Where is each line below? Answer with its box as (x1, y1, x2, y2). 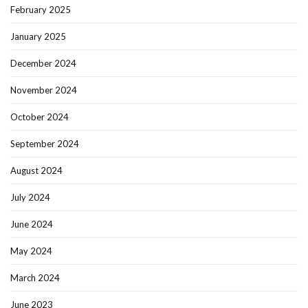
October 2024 (10, 111, 69, 123)
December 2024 (10, 58, 76, 69)
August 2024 (10, 165, 63, 177)
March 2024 (10, 272, 60, 284)
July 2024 (10, 192, 50, 203)
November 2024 (10, 85, 77, 96)
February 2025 (10, 4, 71, 16)
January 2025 (10, 31, 66, 43)
